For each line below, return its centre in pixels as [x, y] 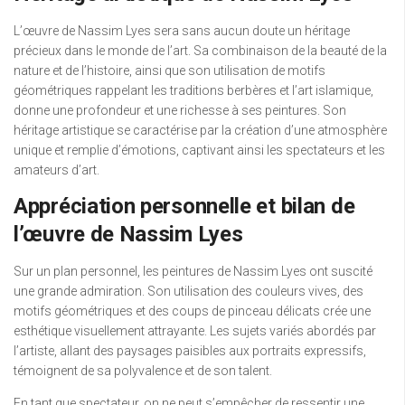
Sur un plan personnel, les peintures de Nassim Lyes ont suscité [193, 271]
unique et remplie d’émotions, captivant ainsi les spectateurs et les [199, 150]
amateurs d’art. [57, 170]
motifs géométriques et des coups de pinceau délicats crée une [192, 311]
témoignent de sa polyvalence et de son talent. [143, 370]
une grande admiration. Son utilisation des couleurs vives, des [188, 291]
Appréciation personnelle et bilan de [184, 206]
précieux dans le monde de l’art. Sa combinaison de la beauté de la [200, 50]
